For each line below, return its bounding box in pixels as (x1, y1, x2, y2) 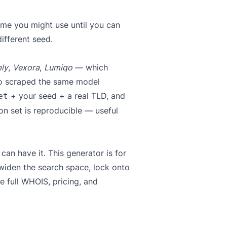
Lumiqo (44, 62, 72, 72)
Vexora (13, 62, 40, 72)
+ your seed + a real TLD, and (8, 91, 125, 101)
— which (72, 62, 108, 72)
